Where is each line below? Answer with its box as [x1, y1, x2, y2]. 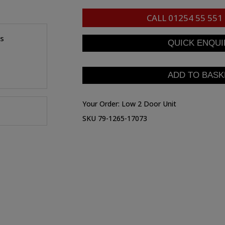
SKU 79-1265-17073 [82, 114, 147, 123]
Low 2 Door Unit [122, 99, 176, 108]
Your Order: [82, 99, 122, 108]
